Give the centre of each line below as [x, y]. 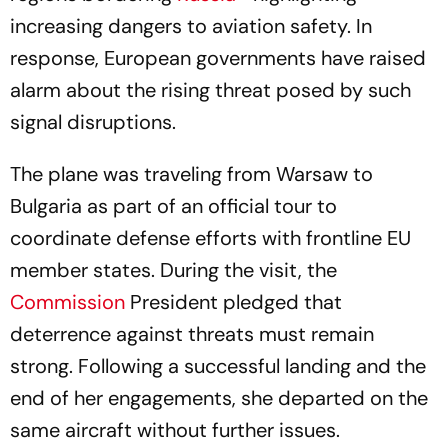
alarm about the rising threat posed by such [210, 66]
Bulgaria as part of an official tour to [173, 182]
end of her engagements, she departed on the [219, 374]
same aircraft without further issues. [175, 406]
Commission [67, 278]
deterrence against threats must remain [192, 310]
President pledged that [233, 278]
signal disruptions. [93, 98]
